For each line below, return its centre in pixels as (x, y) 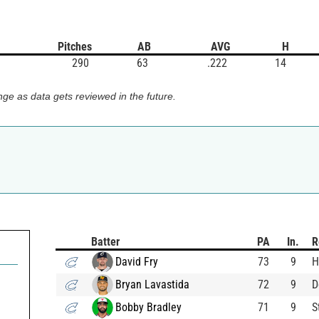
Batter (105, 241)
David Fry (137, 261)
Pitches (75, 46)
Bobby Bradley (148, 307)
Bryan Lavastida (152, 284)
